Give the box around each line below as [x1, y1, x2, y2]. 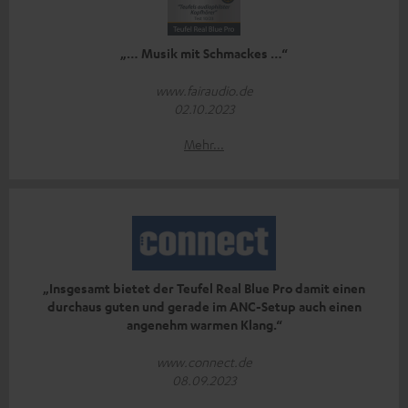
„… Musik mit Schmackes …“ [120, 45, 288, 63]
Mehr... [184, 136, 224, 153]
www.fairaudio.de [155, 82, 253, 99]
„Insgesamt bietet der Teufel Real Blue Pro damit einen [43, 280, 365, 298]
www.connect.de [156, 353, 252, 371]
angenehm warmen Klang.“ [126, 316, 282, 334]
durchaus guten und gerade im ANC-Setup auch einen [46, 298, 362, 316]
